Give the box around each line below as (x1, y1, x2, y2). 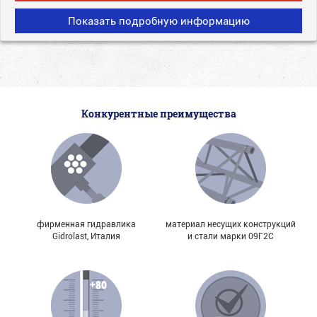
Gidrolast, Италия (52, 229, 120, 241)
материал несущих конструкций (166, 217, 296, 229)
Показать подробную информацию (67, 13, 250, 28)
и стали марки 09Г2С (188, 229, 274, 241)
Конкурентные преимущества (81, 106, 236, 120)
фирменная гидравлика (37, 217, 136, 229)
